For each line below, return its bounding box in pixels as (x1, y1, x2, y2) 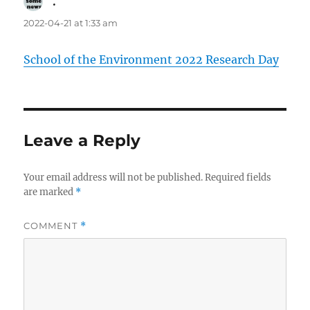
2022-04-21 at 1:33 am (24, 17, 118, 29)
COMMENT (24, 220, 81, 232)
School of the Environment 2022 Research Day (24, 53, 280, 67)
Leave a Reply (24, 131, 141, 151)
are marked (24, 186, 76, 199)
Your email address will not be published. (24, 172, 203, 184)
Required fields (205, 172, 272, 184)
